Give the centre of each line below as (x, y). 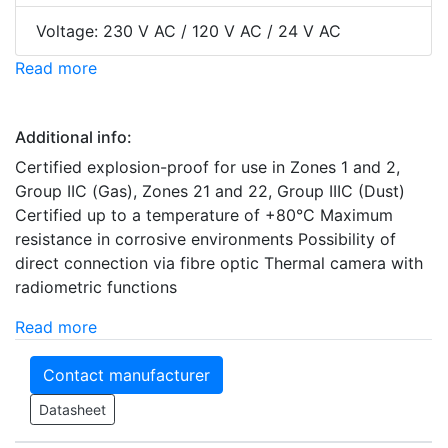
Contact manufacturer (126, 375)
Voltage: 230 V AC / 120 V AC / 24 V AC (188, 31)
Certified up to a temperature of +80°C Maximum (204, 215)
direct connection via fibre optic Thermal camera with (219, 263)
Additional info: (73, 137)
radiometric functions (96, 287)
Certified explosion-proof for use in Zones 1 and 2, (207, 167)
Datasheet (72, 410)
